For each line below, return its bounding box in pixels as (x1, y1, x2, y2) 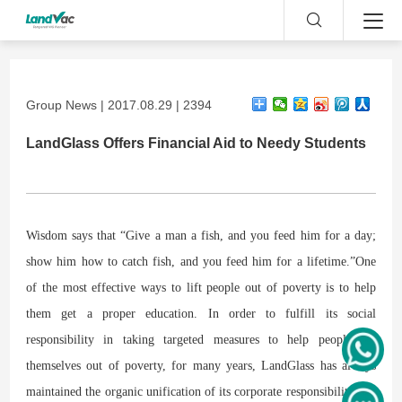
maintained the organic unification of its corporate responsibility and (26, 384, 376, 398)
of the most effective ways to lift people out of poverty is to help (26, 280, 376, 294)
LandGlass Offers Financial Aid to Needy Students (26, 135, 367, 151)
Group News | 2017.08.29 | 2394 (26, 97, 213, 112)
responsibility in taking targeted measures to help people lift (26, 332, 376, 346)
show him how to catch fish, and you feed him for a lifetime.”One (26, 254, 376, 268)
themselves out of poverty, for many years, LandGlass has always (26, 358, 376, 372)
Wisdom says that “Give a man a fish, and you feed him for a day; (26, 228, 376, 242)
